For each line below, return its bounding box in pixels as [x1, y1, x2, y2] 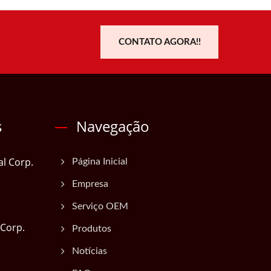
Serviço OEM [72, 201, 128, 211]
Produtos [72, 224, 111, 233]
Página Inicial [72, 157, 128, 166]
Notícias [72, 246, 107, 256]
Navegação [76, 116, 149, 136]
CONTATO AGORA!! [118, 38, 201, 47]
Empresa [72, 179, 108, 189]
